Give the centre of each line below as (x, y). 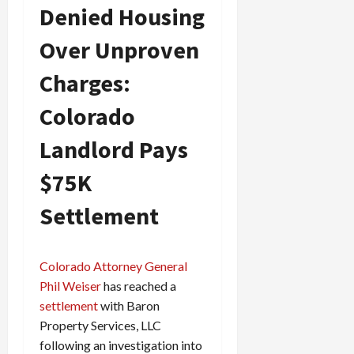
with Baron (130, 306)
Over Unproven (119, 50)
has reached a (139, 286)
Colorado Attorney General (113, 266)
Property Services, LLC (100, 326)
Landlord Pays (114, 150)
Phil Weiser (70, 286)
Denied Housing (122, 17)
